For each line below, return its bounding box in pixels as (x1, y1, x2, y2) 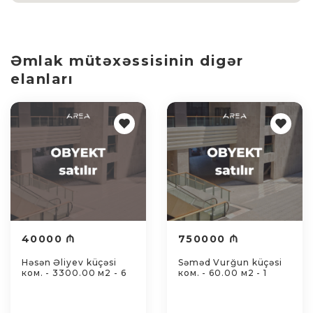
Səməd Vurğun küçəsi (178, 257, 283, 268)
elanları (10, 71, 74, 87)
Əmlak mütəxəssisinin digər (10, 52, 244, 69)
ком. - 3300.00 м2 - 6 (22, 268, 126, 278)
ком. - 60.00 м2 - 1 (178, 268, 268, 278)
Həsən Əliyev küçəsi (22, 257, 117, 268)
